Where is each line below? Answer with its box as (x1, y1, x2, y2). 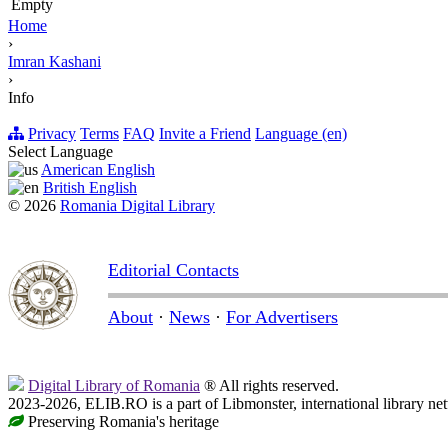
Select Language (8, 143, 113, 161)
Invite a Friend (159, 125, 251, 143)
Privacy (28, 125, 76, 143)
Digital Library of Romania (28, 377, 200, 395)
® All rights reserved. (200, 377, 339, 395)
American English (41, 161, 155, 179)
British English (43, 179, 137, 197)
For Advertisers (226, 307, 338, 328)
